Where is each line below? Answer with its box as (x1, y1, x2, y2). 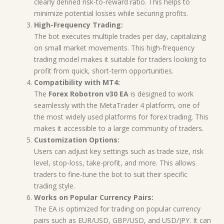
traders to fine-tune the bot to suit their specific (34, 169, 187, 179)
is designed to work (128, 88, 193, 98)
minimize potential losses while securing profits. (34, 8, 188, 18)
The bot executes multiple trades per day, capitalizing (34, 31, 206, 41)
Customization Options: (34, 134, 119, 144)
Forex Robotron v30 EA (48, 88, 128, 98)
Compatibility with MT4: (34, 77, 120, 87)
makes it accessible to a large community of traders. (34, 123, 203, 133)
